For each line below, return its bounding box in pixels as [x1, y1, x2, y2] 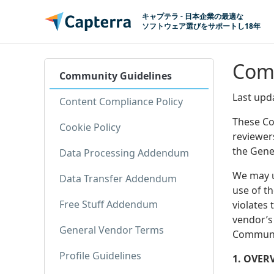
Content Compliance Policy [59, 95, 183, 108]
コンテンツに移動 [10, 10, 98, 25]
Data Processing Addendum [59, 146, 189, 160]
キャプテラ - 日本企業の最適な [142, 10, 243, 21]
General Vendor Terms [59, 223, 164, 237]
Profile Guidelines [59, 249, 141, 262]
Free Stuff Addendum [59, 198, 158, 211]
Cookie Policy [59, 120, 120, 134]
